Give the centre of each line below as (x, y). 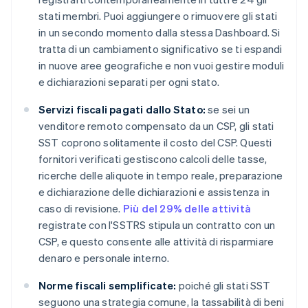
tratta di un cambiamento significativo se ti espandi (161, 49)
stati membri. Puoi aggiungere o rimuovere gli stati (158, 16)
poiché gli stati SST (223, 286)
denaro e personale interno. (104, 258)
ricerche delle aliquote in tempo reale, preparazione (161, 176)
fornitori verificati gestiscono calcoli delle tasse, (153, 159)
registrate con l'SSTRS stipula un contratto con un (157, 225)
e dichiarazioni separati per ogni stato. (129, 82)
